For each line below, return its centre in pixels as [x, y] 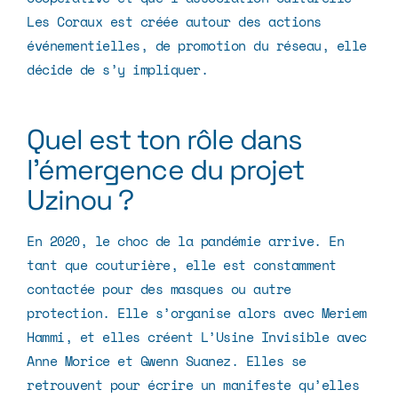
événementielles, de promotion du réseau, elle [197, 46]
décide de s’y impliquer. [117, 70]
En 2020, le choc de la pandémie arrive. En [185, 240]
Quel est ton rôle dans [165, 139]
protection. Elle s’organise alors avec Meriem [197, 312]
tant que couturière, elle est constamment [182, 264]
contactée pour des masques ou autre [159, 288]
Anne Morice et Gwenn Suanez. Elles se [167, 360]
